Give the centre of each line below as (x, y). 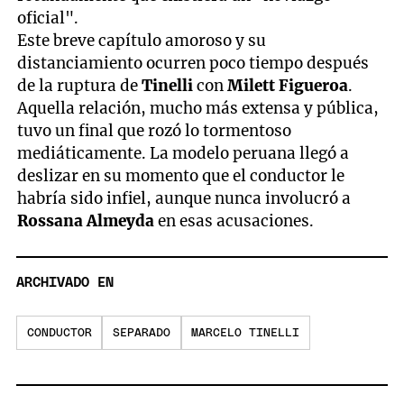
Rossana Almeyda (88, 221)
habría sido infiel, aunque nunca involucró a (184, 199)
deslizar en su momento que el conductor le (181, 176)
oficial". (48, 18)
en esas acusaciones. (236, 221)
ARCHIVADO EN (65, 282)
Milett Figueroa (288, 86)
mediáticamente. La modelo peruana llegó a (184, 154)
